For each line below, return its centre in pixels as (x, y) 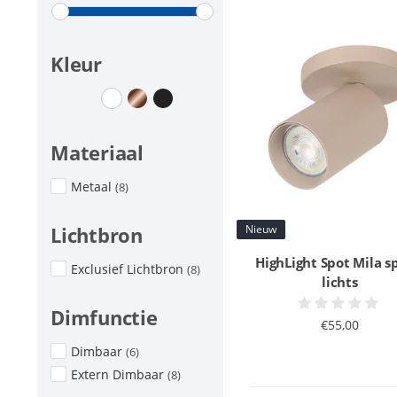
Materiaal (97, 152)
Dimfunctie (104, 317)
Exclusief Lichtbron (129, 269)
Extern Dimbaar (119, 374)
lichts (340, 281)
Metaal (93, 187)
